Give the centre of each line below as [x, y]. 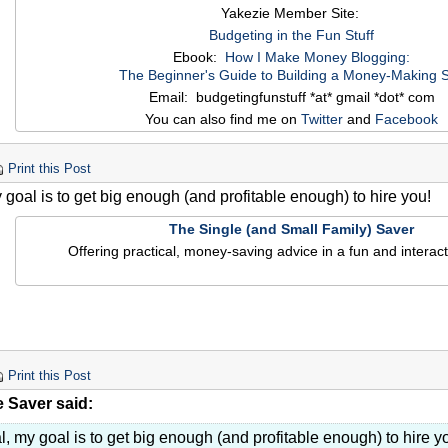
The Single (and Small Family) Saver [291, 229]
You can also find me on [223, 119]
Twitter [322, 119]
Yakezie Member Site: [291, 13]
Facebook [406, 119]
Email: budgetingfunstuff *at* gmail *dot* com [291, 97]
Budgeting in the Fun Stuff [291, 35]
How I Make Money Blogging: [317, 57]
